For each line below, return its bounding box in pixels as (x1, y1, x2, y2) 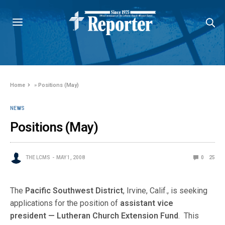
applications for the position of (10, 198, 121, 208)
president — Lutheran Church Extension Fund (10, 211, 179, 220)
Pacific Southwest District (25, 186, 124, 195)
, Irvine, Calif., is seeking (123, 186, 208, 195)
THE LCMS (26, 155, 50, 160)
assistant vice (120, 198, 174, 208)
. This (178, 211, 199, 220)
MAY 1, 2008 (56, 155, 85, 160)
